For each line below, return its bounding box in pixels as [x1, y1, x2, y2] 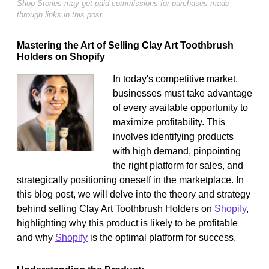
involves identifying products [113, 131, 234, 142]
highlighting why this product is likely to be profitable [17, 217, 238, 228]
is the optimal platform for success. [88, 232, 236, 243]
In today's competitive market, [113, 73, 238, 84]
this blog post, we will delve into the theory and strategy [17, 189, 250, 199]
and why [17, 232, 55, 243]
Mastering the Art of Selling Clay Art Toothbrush [17, 40, 234, 50]
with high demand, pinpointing [113, 145, 241, 156]
